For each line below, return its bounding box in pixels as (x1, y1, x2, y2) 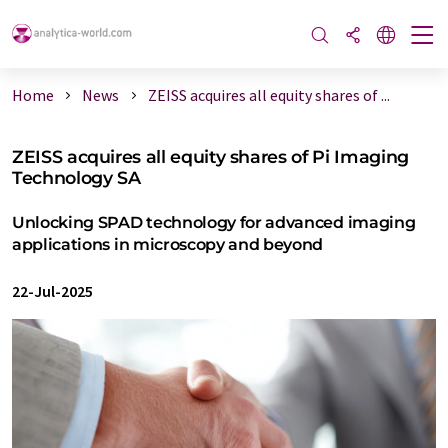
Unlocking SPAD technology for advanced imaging (12, 213, 416, 232)
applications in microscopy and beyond (12, 235, 324, 254)
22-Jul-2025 (12, 281, 93, 301)
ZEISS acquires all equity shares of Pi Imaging (12, 146, 409, 167)
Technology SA (12, 167, 141, 188)
